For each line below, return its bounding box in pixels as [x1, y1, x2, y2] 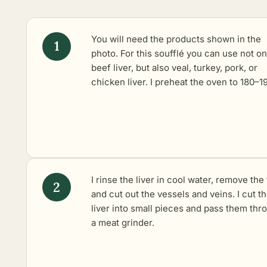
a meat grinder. [91, 217, 154, 228]
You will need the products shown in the [91, 33, 261, 45]
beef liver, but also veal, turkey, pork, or [91, 61, 257, 73]
